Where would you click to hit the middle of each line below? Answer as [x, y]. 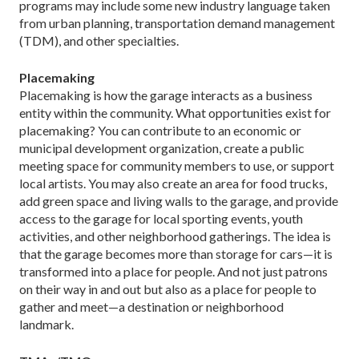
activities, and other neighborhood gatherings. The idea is [175, 236]
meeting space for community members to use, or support [177, 165]
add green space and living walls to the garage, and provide [179, 200]
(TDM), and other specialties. [99, 40]
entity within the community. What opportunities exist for [175, 112]
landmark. [46, 324]
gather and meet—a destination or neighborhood [151, 306]
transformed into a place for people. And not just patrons [173, 271]
